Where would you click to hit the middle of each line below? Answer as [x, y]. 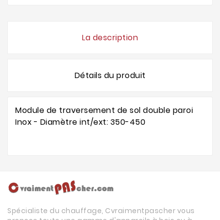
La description [110, 38]
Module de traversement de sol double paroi [104, 110]
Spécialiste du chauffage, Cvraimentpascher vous [101, 211]
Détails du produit [110, 76]
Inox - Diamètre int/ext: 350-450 [80, 122]
